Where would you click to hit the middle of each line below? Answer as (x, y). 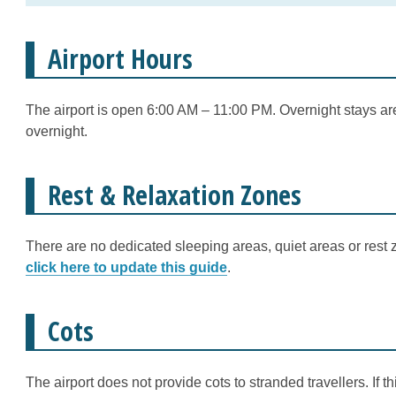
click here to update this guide (126, 267)
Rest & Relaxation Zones (175, 195)
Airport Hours (120, 59)
